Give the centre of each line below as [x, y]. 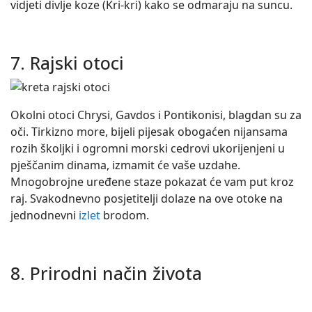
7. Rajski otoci [67, 63]
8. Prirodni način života [106, 273]
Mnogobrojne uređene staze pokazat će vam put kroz [152, 182]
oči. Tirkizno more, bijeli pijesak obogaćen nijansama [149, 132]
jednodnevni [45, 215]
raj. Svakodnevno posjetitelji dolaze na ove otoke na [147, 198]
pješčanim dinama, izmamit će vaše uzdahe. [125, 165]
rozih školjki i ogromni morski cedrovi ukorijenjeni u [148, 148]
